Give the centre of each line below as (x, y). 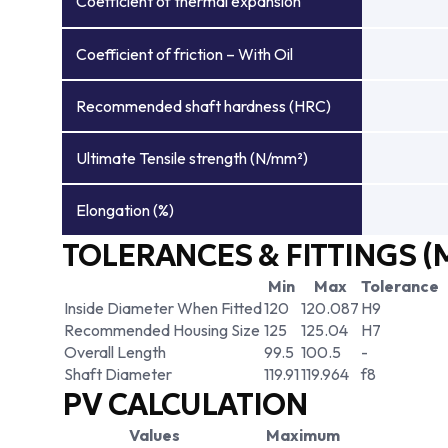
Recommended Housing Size (162, 330)
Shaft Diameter (118, 374)
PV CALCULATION (185, 404)
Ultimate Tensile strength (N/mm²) (192, 158)
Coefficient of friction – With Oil (184, 54)
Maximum (302, 435)
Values (154, 435)
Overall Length (115, 352)
